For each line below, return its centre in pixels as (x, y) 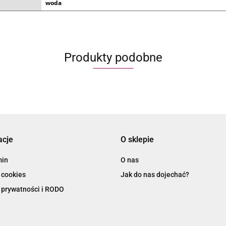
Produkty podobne (113, 58)
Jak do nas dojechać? (155, 175)
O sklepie (137, 139)
